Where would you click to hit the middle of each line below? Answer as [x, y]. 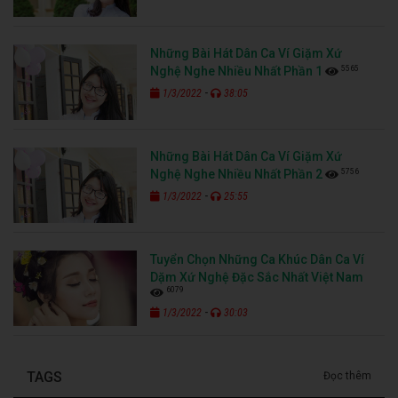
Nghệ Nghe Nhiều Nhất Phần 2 [237, 175]
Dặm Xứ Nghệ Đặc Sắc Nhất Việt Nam [257, 278]
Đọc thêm [347, 376]
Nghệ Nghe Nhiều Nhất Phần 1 [237, 72]
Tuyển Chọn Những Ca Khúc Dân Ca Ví [258, 260]
